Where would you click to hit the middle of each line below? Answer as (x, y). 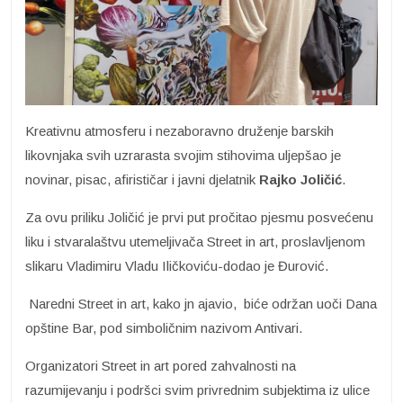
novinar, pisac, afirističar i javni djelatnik (142, 180)
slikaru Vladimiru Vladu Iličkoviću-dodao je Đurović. (177, 266)
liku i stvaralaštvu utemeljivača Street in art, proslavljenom (195, 242)
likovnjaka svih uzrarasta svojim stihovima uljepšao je (183, 156)
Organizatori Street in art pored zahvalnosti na (161, 366)
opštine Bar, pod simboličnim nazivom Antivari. (164, 328)
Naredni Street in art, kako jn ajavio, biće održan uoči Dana (201, 304)
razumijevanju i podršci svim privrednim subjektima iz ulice (197, 390)
